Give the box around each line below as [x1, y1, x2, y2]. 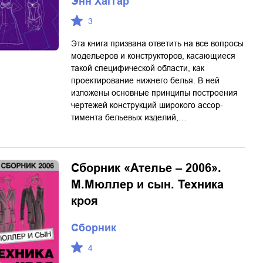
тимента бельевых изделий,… [71, 113, 187, 122]
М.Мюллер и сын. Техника [71, 178, 224, 191]
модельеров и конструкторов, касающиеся [71, 51, 235, 60]
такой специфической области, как [71, 63, 204, 73]
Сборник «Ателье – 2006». [71, 161, 221, 174]
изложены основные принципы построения [71, 88, 238, 97]
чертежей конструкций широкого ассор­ [71, 100, 223, 110]
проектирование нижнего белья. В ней [71, 76, 220, 85]
